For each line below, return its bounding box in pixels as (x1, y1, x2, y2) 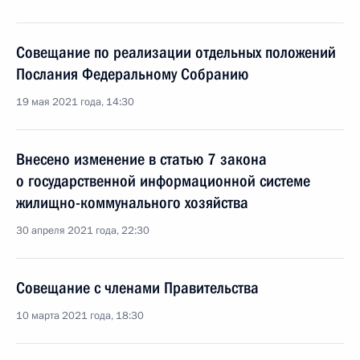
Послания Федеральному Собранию (16, 64, 248, 84)
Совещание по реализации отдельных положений (16, 43, 336, 62)
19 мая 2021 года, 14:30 (16, 95, 134, 109)
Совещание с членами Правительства (16, 278, 259, 297)
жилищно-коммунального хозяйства (16, 193, 248, 212)
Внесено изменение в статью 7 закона (16, 149, 267, 169)
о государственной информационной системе (16, 171, 310, 190)
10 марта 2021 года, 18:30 (16, 309, 144, 323)
